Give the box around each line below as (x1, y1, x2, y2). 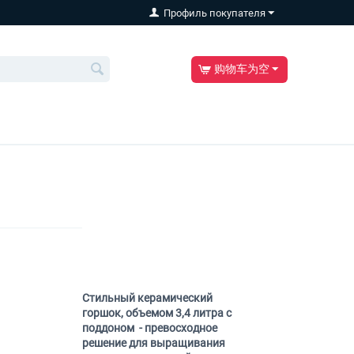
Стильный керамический (81, 292, 213, 304)
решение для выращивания (81, 337, 225, 349)
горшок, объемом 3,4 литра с (81, 307, 232, 319)
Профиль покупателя (163, 7, 265, 19)
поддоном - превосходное (81, 322, 217, 334)
